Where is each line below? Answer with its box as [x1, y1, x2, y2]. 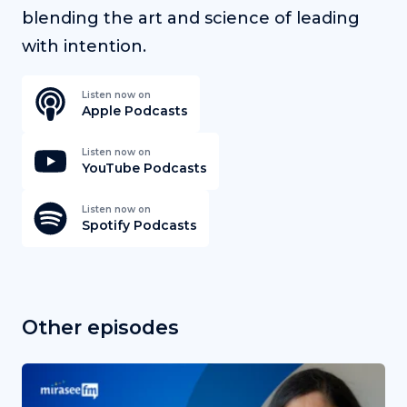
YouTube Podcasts [82, 159, 207, 176]
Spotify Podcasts [82, 216, 197, 233]
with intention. [22, 35, 146, 56]
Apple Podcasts [82, 102, 188, 119]
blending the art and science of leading [22, 7, 360, 28]
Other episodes [22, 314, 179, 339]
